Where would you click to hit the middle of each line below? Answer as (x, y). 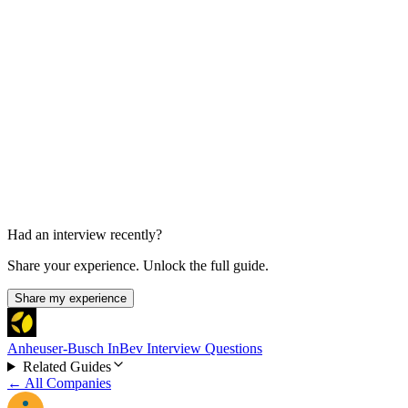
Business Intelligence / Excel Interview (147, 87)
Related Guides (66, 366)
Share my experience (71, 298)
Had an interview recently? (85, 234)
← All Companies (59, 382)
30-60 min (37, 121)
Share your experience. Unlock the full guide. (138, 265)
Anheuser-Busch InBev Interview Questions (135, 348)
